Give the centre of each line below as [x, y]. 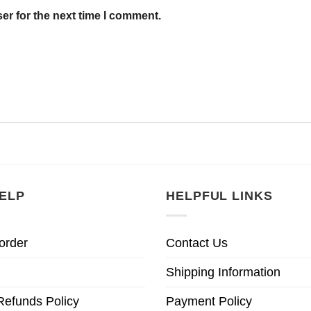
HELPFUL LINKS [219, 196]
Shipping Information [223, 272]
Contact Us [197, 243]
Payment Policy [209, 302]
